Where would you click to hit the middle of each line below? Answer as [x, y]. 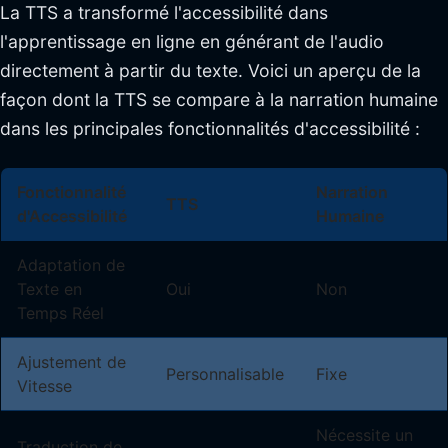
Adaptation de [71, 265]
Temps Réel [60, 313]
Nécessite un [364, 435]
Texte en [49, 289]
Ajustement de [71, 362]
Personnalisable [225, 374]
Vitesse [44, 386]
